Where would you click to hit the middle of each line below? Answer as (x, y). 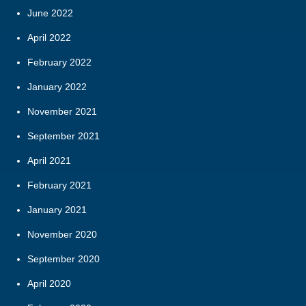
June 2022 (50, 13)
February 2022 (59, 62)
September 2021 (64, 136)
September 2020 (64, 259)
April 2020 (49, 283)
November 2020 (62, 234)
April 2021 (49, 160)
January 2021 (57, 209)
